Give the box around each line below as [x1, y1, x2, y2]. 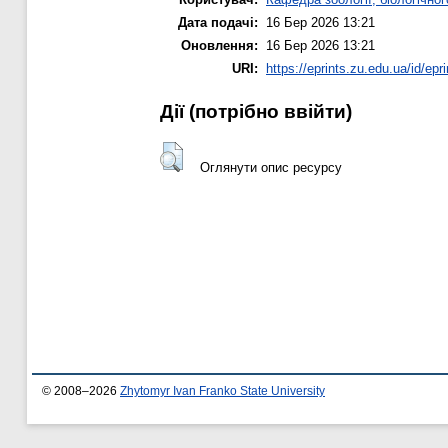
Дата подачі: [178, 15, 258, 31]
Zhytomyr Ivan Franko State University [120, 385, 325, 398]
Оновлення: [181, 38, 258, 54]
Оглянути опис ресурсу [199, 159, 342, 175]
